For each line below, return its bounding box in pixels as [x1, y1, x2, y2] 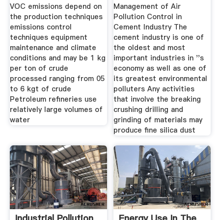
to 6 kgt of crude [9, 83, 71, 94]
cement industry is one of [113, 32, 204, 42]
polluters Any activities [113, 83, 195, 94]
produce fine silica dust [113, 125, 196, 135]
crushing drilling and [113, 104, 184, 114]
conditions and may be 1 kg [9, 53, 106, 63]
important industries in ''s [113, 53, 204, 63]
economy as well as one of [113, 63, 207, 73]
